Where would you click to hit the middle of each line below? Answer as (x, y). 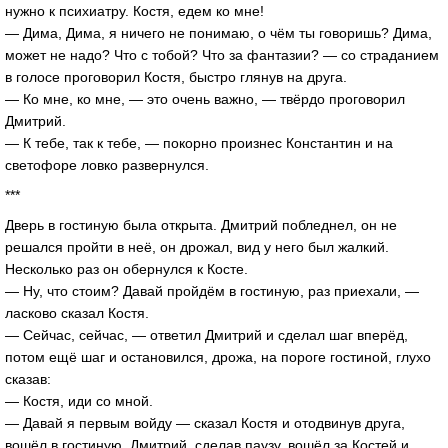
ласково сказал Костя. (77, 312)
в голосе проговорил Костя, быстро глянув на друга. (176, 77)
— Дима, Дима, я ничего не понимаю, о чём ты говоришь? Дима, (218, 33)
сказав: (28, 378)
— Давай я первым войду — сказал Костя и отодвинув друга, (205, 422)
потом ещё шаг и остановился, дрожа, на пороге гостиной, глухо (218, 356)
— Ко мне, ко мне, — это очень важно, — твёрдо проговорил (205, 99)
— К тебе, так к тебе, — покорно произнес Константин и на (199, 143)
